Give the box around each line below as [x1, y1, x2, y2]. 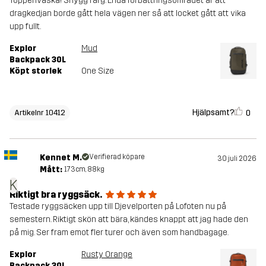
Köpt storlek [9, 65, 62, 76]
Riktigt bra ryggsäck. [9, 188, 102, 200]
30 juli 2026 [217, 154, 256, 163]
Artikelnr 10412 [14, 108, 65, 118]
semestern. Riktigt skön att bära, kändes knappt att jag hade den [9, 214, 248, 224]
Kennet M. [39, 152, 82, 163]
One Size [81, 65, 114, 76]
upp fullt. [9, 21, 41, 31]
